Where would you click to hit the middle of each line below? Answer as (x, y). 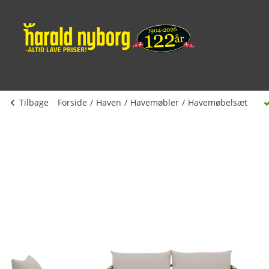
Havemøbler (155, 102)
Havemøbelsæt (218, 102)
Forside (72, 102)
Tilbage (34, 102)
